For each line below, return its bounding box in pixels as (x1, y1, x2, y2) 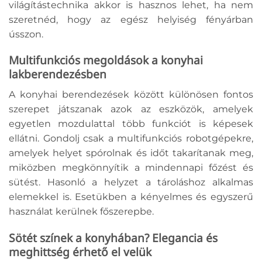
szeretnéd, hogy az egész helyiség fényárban (9, 13, 253, 25)
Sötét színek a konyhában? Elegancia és (9, 229, 218, 246)
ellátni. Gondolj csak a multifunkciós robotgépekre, (9, 133, 253, 144)
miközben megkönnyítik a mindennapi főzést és (9, 162, 253, 174)
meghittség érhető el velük (9, 243, 151, 260)
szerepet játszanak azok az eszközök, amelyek (9, 104, 253, 115)
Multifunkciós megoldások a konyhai (9, 52, 203, 68)
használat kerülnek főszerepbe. (9, 206, 156, 218)
